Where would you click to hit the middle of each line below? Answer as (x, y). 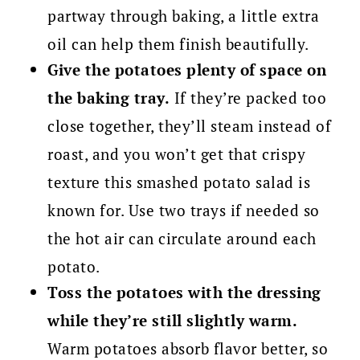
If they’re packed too (248, 98)
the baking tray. (109, 98)
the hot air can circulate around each (182, 239)
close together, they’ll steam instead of (190, 126)
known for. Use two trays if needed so (184, 211)
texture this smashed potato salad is (179, 182)
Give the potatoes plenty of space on (187, 70)
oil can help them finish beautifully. (178, 44)
